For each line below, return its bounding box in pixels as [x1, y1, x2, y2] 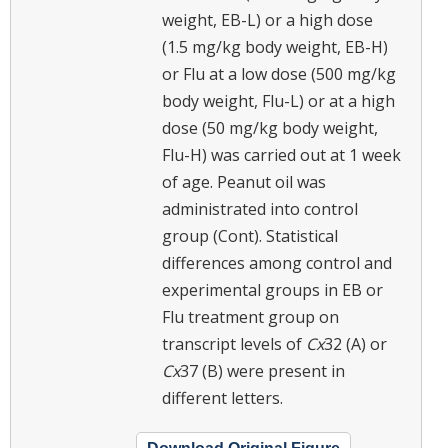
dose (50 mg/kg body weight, [162, 116, 378, 139]
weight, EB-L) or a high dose [162, 8, 373, 31]
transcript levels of [162, 332, 306, 355]
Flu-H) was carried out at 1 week [162, 143, 401, 166]
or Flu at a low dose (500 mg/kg [162, 62, 396, 85]
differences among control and [162, 251, 392, 274]
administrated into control [162, 197, 358, 220]
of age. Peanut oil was [162, 170, 326, 193]
